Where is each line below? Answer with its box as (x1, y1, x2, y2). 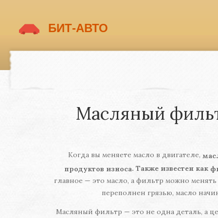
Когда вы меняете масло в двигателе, (68, 150, 202, 159)
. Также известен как (132, 163, 210, 172)
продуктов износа (64, 164, 132, 173)
